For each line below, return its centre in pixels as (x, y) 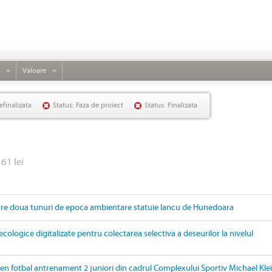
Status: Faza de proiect (88, 105)
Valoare (34, 71)
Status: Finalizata (171, 105)
